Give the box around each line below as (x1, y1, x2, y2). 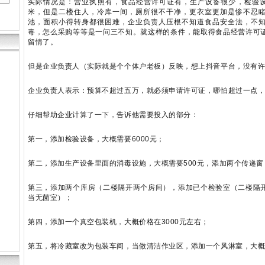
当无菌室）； (28, 193, 73, 202)
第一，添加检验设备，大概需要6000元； (28, 135, 164, 143)
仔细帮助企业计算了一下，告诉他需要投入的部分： (28, 111, 199, 119)
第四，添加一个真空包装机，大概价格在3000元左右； (28, 218, 209, 226)
